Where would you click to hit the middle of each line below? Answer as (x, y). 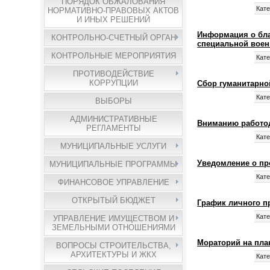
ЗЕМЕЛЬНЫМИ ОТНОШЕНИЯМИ (113, 228)
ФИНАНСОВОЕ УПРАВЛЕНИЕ (113, 182)
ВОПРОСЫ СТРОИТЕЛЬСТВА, (113, 246)
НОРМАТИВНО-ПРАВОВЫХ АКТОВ (114, 11)
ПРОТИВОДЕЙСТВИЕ (113, 74)
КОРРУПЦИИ (113, 83)
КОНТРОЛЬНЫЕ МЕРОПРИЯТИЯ (113, 56)
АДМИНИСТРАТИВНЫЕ (113, 119)
